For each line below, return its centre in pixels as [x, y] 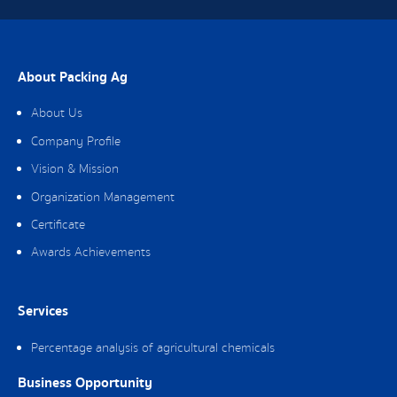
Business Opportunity [85, 384]
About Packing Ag [73, 77]
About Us [57, 114]
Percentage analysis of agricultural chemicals [153, 348]
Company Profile [76, 141]
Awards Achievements [91, 253]
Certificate [58, 225]
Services [43, 312]
